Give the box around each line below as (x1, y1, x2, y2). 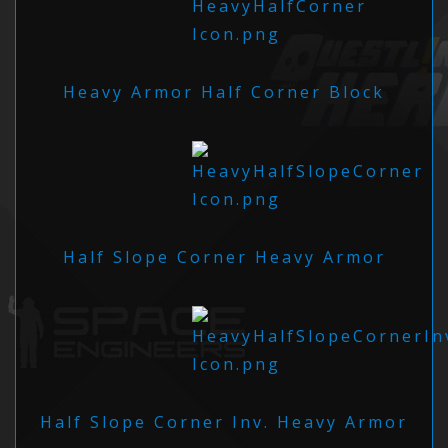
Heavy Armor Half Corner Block (63, 80, 385, 103)
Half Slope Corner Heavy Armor (62, 245, 386, 268)
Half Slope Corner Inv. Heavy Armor (40, 410, 408, 433)
